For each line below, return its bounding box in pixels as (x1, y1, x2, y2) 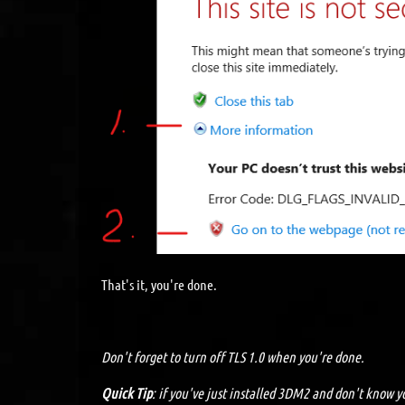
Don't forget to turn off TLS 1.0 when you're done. (101, 348, 364, 366)
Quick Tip (101, 384, 152, 402)
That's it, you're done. (101, 276, 217, 294)
